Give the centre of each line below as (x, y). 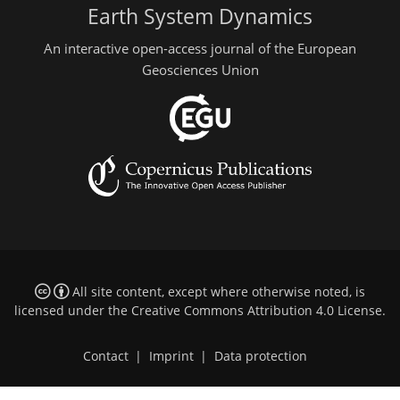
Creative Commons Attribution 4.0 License (257, 311)
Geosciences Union (200, 69)
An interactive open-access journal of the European (200, 48)
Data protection (260, 357)
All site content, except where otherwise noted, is (217, 292)
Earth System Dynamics (200, 17)
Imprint (171, 357)
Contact (105, 357)
